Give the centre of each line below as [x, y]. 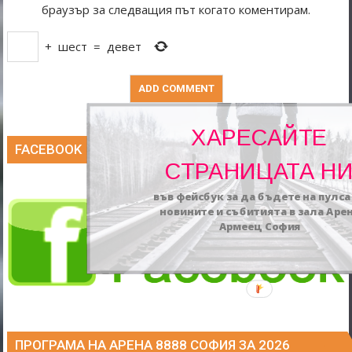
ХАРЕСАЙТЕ [259, 137]
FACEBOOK [49, 149]
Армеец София [259, 227]
